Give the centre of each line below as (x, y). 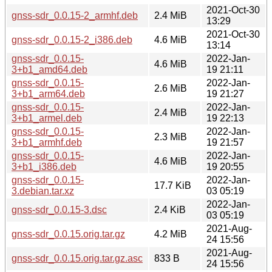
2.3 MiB (171, 137)
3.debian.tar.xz (43, 191)
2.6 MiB (171, 88)
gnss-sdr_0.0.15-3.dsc (59, 209)
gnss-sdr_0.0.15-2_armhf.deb (75, 15)
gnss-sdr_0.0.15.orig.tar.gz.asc (77, 258)
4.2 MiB (171, 234)
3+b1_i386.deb (44, 166)
